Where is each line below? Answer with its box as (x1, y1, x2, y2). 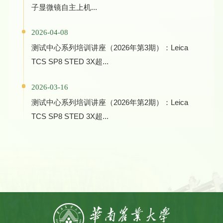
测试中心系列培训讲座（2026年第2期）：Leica (31, 98, 188, 107)
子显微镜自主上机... (31, 2, 97, 11)
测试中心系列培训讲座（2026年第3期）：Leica (31, 43, 188, 52)
